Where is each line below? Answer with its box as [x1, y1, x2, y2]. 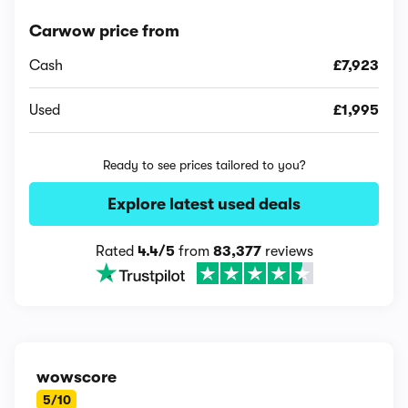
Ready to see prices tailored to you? [102, 158, 306, 172]
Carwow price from [29, 22, 179, 40]
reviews [260, 243, 313, 260]
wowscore [36, 368, 117, 386]
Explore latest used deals [107, 195, 301, 213]
